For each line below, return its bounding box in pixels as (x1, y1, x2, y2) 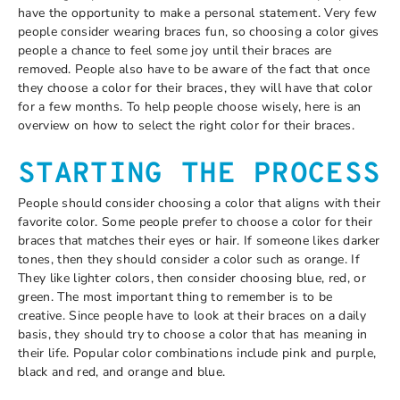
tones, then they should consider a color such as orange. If (18, 251, 360, 268)
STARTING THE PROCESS (18, 157, 381, 193)
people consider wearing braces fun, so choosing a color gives (18, 22, 379, 40)
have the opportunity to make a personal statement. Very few (18, 4, 377, 21)
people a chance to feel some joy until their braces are (18, 41, 332, 59)
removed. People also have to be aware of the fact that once (18, 60, 370, 78)
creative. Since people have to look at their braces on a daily (18, 307, 366, 324)
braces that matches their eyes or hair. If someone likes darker (18, 232, 380, 249)
